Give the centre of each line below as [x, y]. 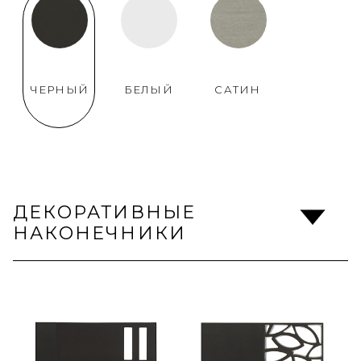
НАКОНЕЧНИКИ [100, 233]
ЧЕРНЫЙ [59, 89]
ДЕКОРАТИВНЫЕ [105, 212]
